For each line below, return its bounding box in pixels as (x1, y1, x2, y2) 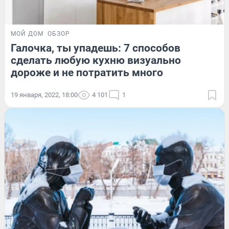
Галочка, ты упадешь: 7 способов (11, 41, 180, 54)
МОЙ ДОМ (11, 30, 43, 37)
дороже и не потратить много (11, 66, 163, 79)
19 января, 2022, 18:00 (11, 90, 78, 99)
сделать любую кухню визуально (11, 54, 181, 66)
